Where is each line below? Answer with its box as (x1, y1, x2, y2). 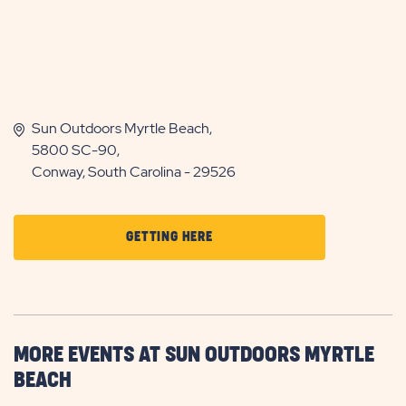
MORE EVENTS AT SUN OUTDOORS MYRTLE (14, 344, 374, 365)
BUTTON (211, 337, 262, 352)
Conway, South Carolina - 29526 (32, 161, 236, 181)
